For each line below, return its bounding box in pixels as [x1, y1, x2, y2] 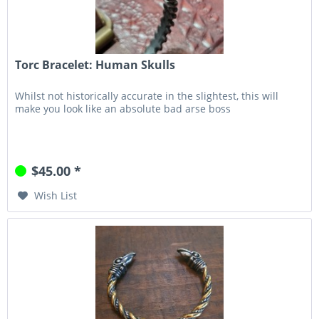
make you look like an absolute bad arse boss [15, 101, 231, 115]
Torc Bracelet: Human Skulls [15, 56, 176, 73]
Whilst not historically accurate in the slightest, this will [15, 88, 279, 103]
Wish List [34, 188, 78, 202]
